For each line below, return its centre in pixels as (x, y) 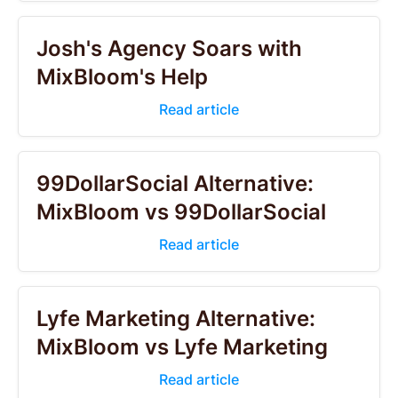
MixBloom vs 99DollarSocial (181, 212)
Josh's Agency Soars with (169, 48)
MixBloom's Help (122, 77)
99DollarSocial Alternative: (175, 183)
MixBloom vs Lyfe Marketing (182, 347)
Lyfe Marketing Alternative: (176, 318)
